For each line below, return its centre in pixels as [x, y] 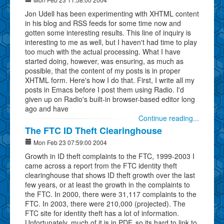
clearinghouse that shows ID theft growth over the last [110, 175]
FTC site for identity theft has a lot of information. [102, 213]
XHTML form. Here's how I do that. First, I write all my [110, 80]
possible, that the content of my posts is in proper [103, 70]
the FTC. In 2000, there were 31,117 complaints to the [111, 194]
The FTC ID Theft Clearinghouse [93, 130]
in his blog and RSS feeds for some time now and [103, 23]
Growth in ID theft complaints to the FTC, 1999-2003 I [110, 156]
